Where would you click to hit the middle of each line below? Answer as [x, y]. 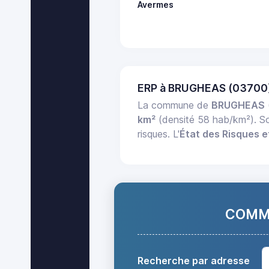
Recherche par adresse [194, 261]
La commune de [175, 105]
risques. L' [159, 134]
